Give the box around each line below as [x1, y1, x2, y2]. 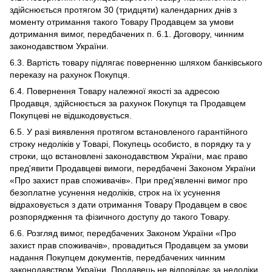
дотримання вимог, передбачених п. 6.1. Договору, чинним [10, 29, 244, 39]
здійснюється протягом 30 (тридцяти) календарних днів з [10, 5, 237, 15]
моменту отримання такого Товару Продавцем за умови [10, 17, 234, 27]
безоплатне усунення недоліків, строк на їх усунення [10, 188, 220, 197]
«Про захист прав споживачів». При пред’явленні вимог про [10, 175, 248, 185]
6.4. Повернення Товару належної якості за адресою [10, 86, 220, 96]
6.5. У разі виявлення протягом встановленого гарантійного [10, 127, 248, 137]
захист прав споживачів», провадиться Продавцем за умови [10, 240, 248, 250]
